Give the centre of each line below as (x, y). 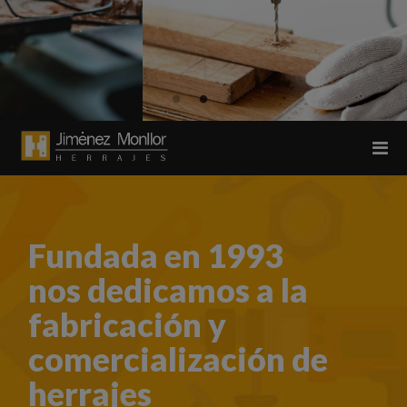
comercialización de (178, 359)
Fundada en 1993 (155, 255)
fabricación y (127, 324)
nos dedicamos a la (168, 290)
